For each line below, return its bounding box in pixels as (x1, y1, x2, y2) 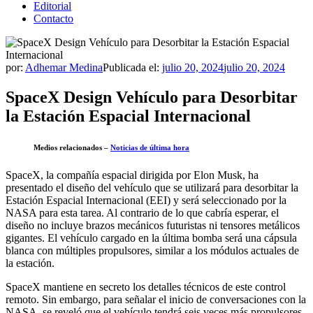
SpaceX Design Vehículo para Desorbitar (6, 87, 298, 106)
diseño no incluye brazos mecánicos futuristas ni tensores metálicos (6, 219, 300, 231)
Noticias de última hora (110, 143, 189, 152)
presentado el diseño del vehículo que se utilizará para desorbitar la (6, 181, 298, 194)
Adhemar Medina (25, 61, 103, 73)
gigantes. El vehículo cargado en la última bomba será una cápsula (6, 231, 297, 244)
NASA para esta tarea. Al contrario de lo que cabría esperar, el (6, 206, 279, 219)
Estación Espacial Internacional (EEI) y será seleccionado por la (6, 194, 286, 206)
